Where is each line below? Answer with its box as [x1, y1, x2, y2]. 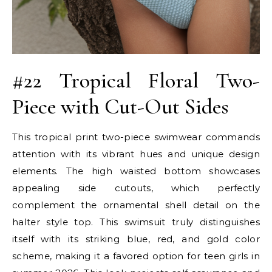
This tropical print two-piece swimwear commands [12, 131, 260, 143]
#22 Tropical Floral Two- [12, 67, 260, 93]
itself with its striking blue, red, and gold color [12, 233, 260, 245]
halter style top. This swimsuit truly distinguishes [12, 216, 260, 228]
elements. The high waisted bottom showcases [12, 165, 260, 177]
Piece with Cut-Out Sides [12, 93, 229, 120]
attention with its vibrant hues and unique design [12, 148, 260, 160]
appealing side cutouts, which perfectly [12, 182, 260, 194]
